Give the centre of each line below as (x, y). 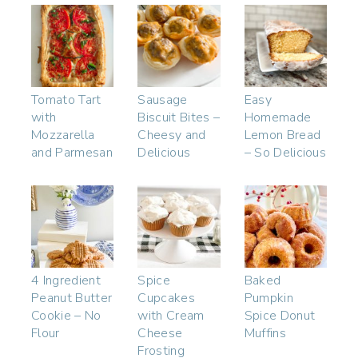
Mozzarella (63, 135)
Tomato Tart (66, 99)
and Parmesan (72, 152)
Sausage (163, 99)
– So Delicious (285, 152)
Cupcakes (166, 298)
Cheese (160, 334)
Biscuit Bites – (179, 117)
